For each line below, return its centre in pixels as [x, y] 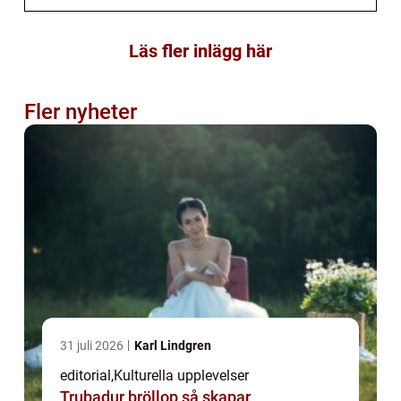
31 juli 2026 [93, 345]
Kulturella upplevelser [181, 375]
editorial [85, 375]
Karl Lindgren [173, 345]
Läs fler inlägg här [200, 51]
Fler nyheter [81, 111]
